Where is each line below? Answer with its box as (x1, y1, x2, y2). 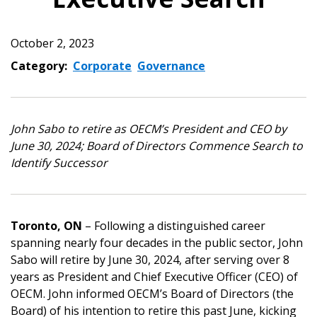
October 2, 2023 (11, 35, 94, 51)
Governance (137, 58, 205, 74)
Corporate (73, 58, 132, 74)
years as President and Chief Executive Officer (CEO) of (11, 269, 298, 284)
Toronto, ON (11, 218, 82, 234)
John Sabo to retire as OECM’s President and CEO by (11, 121, 287, 137)
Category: (11, 58, 67, 74)
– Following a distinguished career (82, 218, 265, 234)
